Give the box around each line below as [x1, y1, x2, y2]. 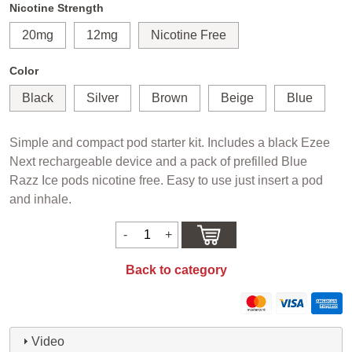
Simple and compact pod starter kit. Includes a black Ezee [9, 136, 330, 150]
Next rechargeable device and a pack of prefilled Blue [9, 155, 307, 169]
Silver [86, 91, 119, 105]
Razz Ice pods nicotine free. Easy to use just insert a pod [9, 174, 323, 188]
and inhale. [9, 192, 71, 207]
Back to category [125, 263, 227, 277]
